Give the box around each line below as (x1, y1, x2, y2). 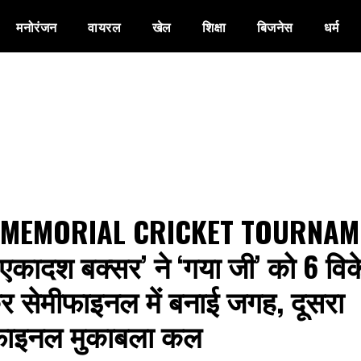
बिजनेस (256, 17, 293, 36)
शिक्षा (202, 17, 226, 36)
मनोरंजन (16, 17, 57, 36)
